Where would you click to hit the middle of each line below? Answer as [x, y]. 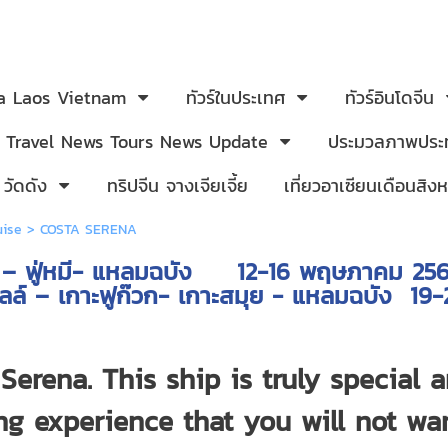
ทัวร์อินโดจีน [389, 97]
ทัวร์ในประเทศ [235, 97]
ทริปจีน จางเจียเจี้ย [177, 185]
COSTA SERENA [88, 229]
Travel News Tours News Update [137, 141]
